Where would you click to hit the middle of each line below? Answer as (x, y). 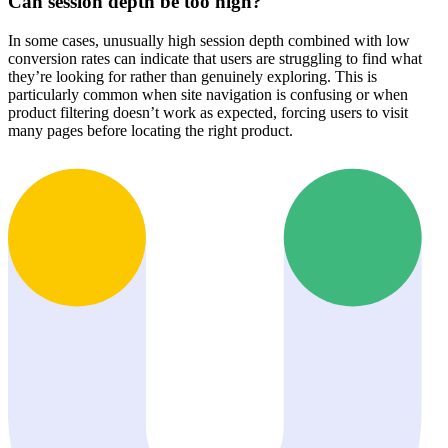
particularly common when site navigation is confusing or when (208, 94)
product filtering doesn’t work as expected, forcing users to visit (208, 112)
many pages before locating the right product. (150, 130)
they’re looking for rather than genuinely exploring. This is (192, 76)
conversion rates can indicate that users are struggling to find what (215, 58)
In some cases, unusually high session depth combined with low (209, 40)
